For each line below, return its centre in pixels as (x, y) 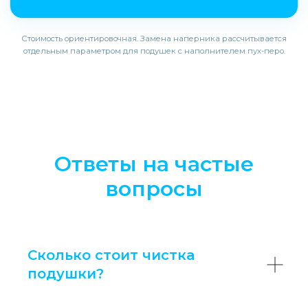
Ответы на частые (154, 164)
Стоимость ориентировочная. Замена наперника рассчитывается (154, 38)
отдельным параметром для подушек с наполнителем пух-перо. (154, 51)
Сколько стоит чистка (111, 255)
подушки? (66, 274)
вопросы (154, 189)
